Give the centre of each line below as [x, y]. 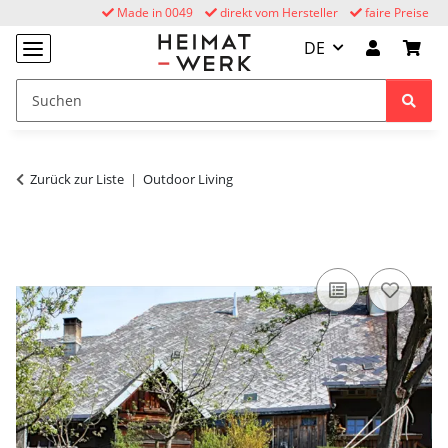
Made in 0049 [153, 12]
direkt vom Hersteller [277, 12]
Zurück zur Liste [77, 178]
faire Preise [395, 12]
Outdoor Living [188, 178]
